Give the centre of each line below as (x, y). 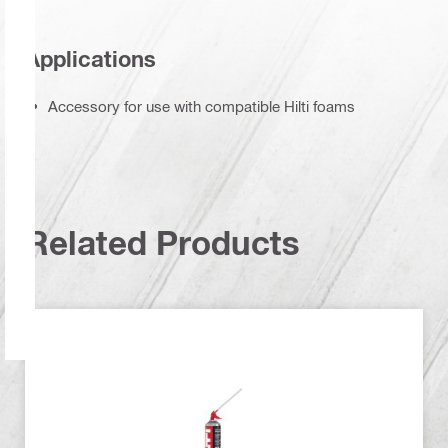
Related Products (162, 243)
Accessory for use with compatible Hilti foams (201, 105)
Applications (90, 59)
